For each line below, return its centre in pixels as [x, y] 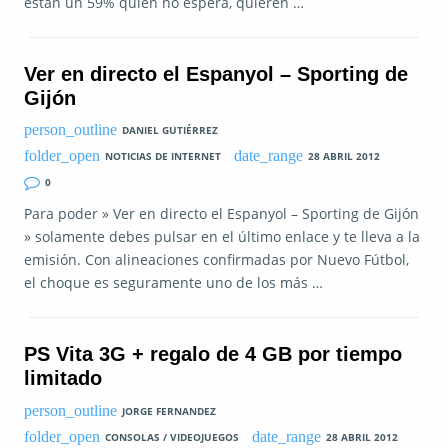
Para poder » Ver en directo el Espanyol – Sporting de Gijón [221, 214]
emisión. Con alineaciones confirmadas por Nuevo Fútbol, [216, 260]
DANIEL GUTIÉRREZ [169, 130]
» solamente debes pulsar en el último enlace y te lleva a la [222, 237]
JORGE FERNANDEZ [168, 411]
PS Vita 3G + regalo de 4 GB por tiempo [213, 354]
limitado [63, 378]
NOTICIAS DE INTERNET [162, 155]
